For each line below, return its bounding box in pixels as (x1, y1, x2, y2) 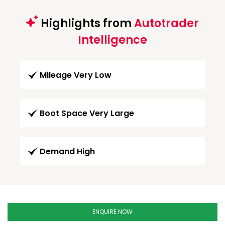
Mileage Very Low (40, 69, 111, 81)
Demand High (40, 145, 95, 157)
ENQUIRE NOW (92, 207, 133, 216)
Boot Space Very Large (40, 107, 134, 119)
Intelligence (78, 32, 147, 48)
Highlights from (38, 15, 134, 31)
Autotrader (134, 15, 199, 31)
